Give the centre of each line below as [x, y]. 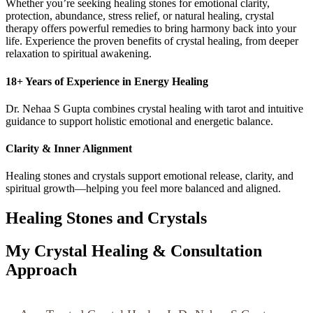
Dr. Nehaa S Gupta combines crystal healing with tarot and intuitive [154, 108]
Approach [41, 270]
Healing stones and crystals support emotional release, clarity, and [150, 176]
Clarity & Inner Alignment [69, 149]
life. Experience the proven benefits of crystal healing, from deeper [152, 41]
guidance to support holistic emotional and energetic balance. [139, 121]
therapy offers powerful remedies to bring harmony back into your [151, 29]
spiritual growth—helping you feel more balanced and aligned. [143, 189]
